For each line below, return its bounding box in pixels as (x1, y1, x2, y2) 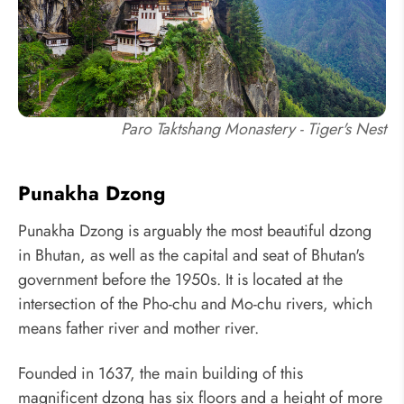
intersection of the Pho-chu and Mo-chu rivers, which (18, 292, 372, 317)
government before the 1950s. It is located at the (18, 268, 343, 292)
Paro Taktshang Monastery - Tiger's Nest (121, 116, 386, 141)
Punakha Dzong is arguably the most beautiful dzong (18, 219, 372, 243)
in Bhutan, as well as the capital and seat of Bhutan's (18, 243, 364, 268)
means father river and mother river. (18, 317, 259, 341)
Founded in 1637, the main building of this (18, 361, 303, 385)
